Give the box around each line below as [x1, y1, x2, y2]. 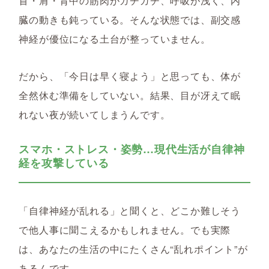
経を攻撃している [19, 155, 109, 171]
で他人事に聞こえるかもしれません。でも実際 [19, 223, 231, 237]
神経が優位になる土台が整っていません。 [19, 32, 211, 46]
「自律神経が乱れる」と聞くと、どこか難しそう [19, 204, 241, 217]
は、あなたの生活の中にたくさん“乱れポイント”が [19, 242, 248, 256]
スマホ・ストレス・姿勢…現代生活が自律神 [19, 141, 245, 157]
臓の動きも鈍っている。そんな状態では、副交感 [19, 13, 241, 26]
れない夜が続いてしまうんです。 [19, 107, 171, 121]
